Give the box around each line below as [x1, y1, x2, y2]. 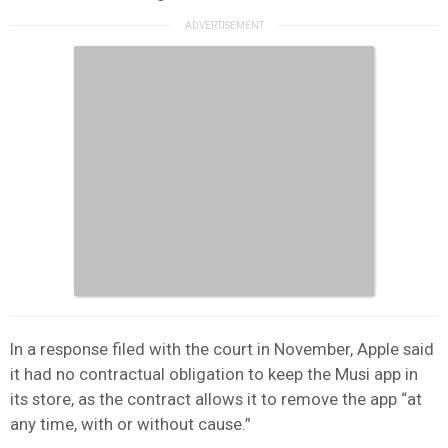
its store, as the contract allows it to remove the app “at [10, 388, 422, 409]
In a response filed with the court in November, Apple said [10, 338, 434, 359]
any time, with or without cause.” [10, 413, 251, 434]
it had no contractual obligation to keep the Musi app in [10, 363, 418, 384]
